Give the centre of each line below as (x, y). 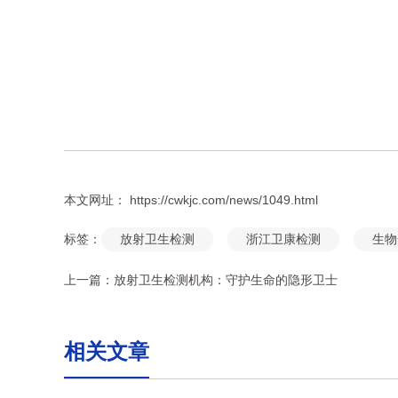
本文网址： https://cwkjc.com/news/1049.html (191, 200)
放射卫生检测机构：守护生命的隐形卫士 (226, 280)
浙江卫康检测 (283, 239)
